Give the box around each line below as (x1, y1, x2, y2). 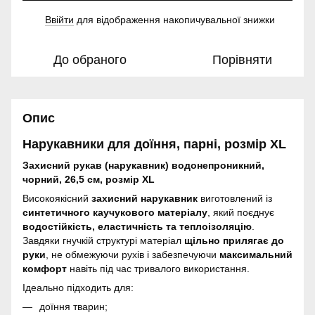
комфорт (22, 262, 67, 274)
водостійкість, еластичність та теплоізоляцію (22, 220, 252, 232)
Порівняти (212, 53, 272, 67)
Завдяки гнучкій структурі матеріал (22, 234, 184, 246)
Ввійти (45, 14, 74, 26)
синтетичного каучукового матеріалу (22, 206, 207, 218)
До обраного (53, 53, 127, 67)
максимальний (219, 248, 292, 260)
